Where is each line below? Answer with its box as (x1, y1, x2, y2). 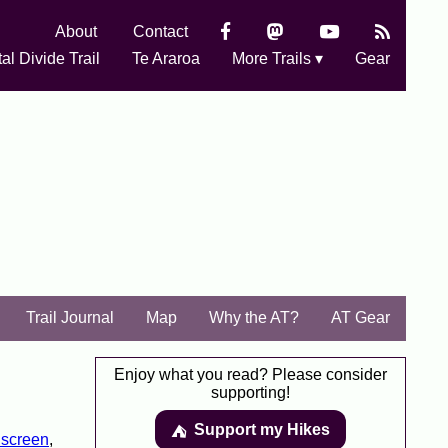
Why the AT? (209, 309, 299, 326)
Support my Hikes (194, 421, 330, 438)
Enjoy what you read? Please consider (114, 366, 387, 383)
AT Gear (331, 309, 390, 326)
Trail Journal (26, 309, 114, 326)
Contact (133, 23, 188, 40)
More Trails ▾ (232, 50, 323, 67)
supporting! (211, 384, 290, 401)
